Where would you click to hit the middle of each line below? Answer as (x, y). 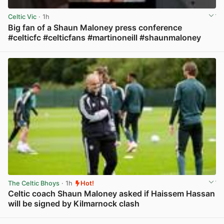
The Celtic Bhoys (34, 183)
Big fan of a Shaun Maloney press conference (95, 27)
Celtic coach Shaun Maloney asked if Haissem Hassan (111, 194)
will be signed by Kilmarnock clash (74, 204)
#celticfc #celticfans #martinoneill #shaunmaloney (104, 37)
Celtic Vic (22, 17)
